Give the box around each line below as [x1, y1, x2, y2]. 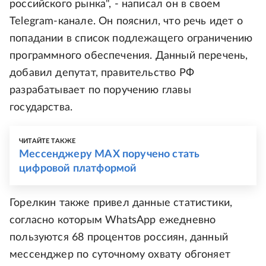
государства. [9, 102, 73, 113]
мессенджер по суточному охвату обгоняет [9, 249, 231, 260]
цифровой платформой [19, 163, 137, 174]
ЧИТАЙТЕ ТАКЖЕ [19, 138, 76, 144]
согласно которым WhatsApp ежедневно [9, 215, 216, 226]
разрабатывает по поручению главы [9, 85, 191, 96]
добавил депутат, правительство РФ [9, 68, 194, 78]
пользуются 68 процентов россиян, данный [9, 232, 229, 243]
